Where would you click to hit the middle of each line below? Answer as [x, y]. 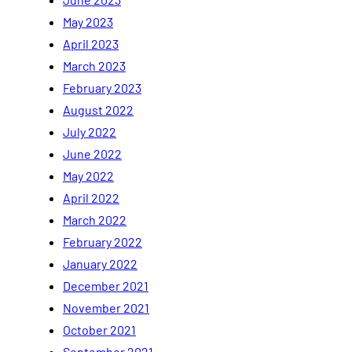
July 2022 [90, 131]
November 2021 [106, 307]
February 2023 [102, 87]
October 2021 [99, 329]
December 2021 [106, 285]
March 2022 [95, 219]
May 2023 [88, 21]
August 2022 [98, 109]
